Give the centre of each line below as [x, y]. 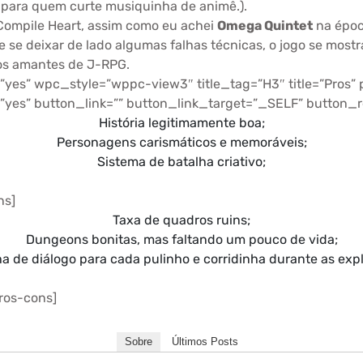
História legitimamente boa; [181, 123]
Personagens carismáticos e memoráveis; [181, 142]
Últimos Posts [205, 342]
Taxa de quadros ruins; [181, 220]
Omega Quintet [265, 26]
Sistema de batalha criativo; [181, 162]
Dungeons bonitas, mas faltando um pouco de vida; [181, 239]
